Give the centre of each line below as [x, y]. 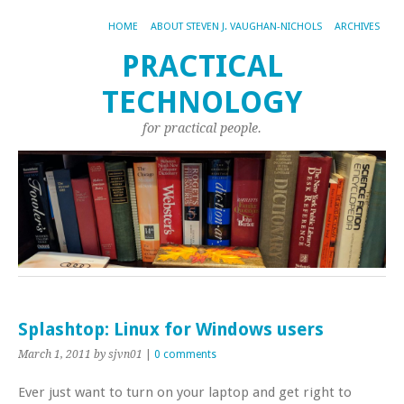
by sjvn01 [118, 354]
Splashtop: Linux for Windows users [171, 329]
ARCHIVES [357, 27]
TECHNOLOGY [202, 102]
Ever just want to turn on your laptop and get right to [185, 392]
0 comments [185, 354]
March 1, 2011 [55, 354]
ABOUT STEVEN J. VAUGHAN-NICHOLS [236, 27]
